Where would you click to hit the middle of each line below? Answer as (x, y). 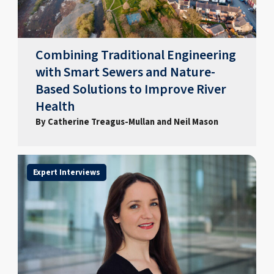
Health (55, 106)
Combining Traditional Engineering (136, 55)
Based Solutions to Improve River (131, 89)
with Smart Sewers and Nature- (126, 72)
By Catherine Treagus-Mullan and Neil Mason (127, 122)
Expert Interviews (66, 172)
